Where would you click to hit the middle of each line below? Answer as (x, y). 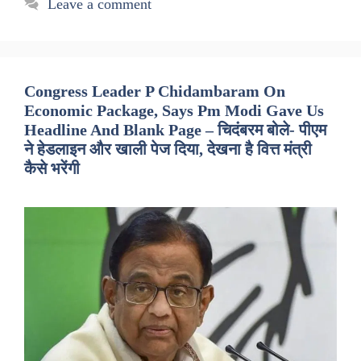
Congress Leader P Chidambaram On (155, 91)
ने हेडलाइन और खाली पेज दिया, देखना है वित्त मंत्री (168, 149)
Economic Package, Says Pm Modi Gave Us (174, 111)
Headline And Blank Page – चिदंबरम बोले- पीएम (175, 130)
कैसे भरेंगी (52, 169)
